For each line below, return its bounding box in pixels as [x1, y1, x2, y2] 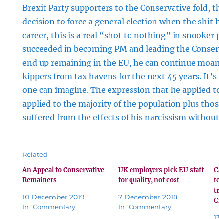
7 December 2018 [118, 193, 177, 201]
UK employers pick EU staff [118, 166, 204, 174]
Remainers [22, 176, 57, 184]
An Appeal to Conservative [22, 166, 105, 174]
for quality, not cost [118, 176, 179, 184]
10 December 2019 [22, 193, 85, 201]
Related [22, 151, 48, 158]
